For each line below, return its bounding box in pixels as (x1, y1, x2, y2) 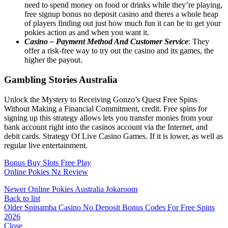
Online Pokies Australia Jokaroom (28, 184, 137, 193)
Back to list (4, 193, 40, 203)
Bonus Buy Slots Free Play (4, 158, 91, 167)
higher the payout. (24, 55, 82, 65)
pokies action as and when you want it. (24, 28, 149, 37)
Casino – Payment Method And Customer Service (24, 37, 188, 46)
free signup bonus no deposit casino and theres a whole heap (24, 10, 218, 19)
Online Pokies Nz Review (4, 167, 88, 176)
